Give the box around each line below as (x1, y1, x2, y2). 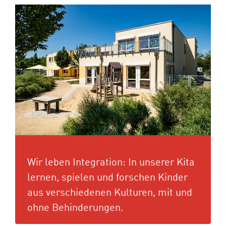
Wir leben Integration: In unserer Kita (27, 158, 195, 168)
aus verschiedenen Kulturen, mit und (27, 188, 192, 199)
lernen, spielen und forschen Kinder (27, 173, 188, 184)
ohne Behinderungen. (27, 203, 123, 214)
